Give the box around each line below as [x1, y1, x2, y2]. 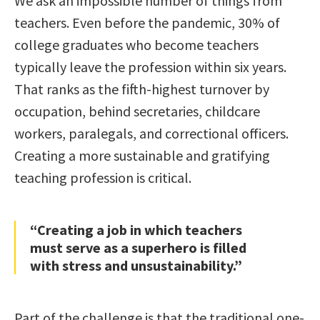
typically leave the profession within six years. [14, 57, 286, 76]
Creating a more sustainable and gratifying [14, 146, 270, 164]
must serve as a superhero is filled [30, 238, 246, 256]
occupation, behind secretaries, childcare [14, 101, 260, 120]
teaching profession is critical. [14, 168, 191, 186]
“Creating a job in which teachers [30, 220, 242, 239]
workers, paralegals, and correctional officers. [14, 124, 289, 142]
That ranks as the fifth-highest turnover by [14, 79, 269, 98]
